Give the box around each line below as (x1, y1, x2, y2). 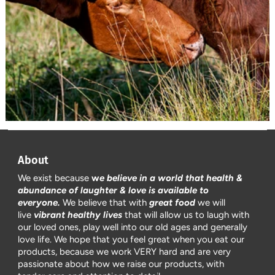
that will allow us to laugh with (122, 209, 250, 220)
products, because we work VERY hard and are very (18, 246, 231, 257)
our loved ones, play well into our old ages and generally (18, 221, 248, 233)
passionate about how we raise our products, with (18, 258, 225, 269)
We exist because (18, 172, 92, 184)
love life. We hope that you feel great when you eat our (18, 233, 245, 245)
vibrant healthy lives (34, 209, 123, 220)
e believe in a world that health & (99, 172, 243, 184)
